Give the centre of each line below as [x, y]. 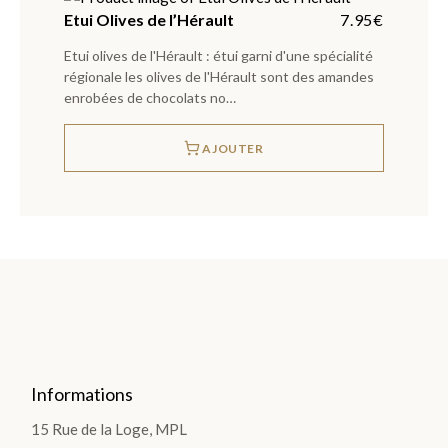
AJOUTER [233, 148]
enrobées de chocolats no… [150, 97]
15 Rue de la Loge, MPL [109, 428]
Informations [82, 393]
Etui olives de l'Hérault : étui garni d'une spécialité [218, 55]
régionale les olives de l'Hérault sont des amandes [219, 76]
